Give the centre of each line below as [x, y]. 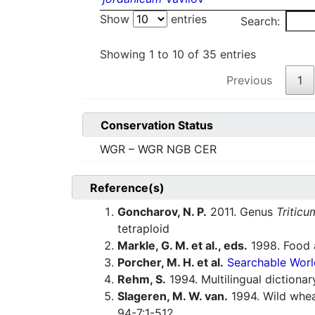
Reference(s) [127, 188]
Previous [249, 81]
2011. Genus [242, 212]
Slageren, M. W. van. [173, 296]
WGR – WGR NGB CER [158, 149]
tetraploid [143, 229]
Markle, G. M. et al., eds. [182, 246]
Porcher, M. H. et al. [171, 263]
